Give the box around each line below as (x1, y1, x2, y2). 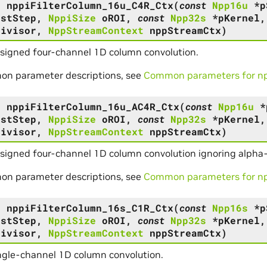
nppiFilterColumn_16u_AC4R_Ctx (6, 100, 179, 113)
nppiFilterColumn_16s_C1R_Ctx (6, 201, 173, 214)
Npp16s (212, 201, 248, 214)
